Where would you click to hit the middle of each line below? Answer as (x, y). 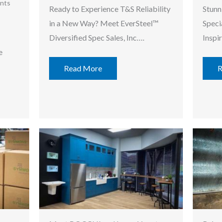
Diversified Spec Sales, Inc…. (97, 37)
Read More (83, 68)
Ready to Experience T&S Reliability (110, 8)
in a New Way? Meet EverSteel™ (104, 23)
